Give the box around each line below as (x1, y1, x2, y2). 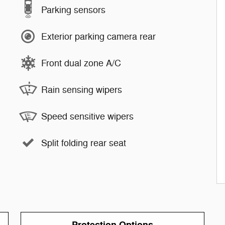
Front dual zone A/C (41, 57, 121, 69)
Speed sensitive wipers (41, 110, 134, 122)
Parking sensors (41, 4, 105, 16)
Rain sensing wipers (41, 84, 122, 95)
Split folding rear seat (41, 137, 126, 149)
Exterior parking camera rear (41, 31, 156, 42)
